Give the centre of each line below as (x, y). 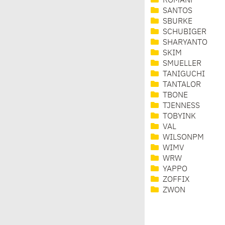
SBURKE (177, 22)
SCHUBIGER (184, 32)
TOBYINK (178, 117)
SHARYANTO (184, 43)
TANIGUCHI (183, 75)
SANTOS (177, 11)
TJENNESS (180, 106)
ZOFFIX (175, 180)
